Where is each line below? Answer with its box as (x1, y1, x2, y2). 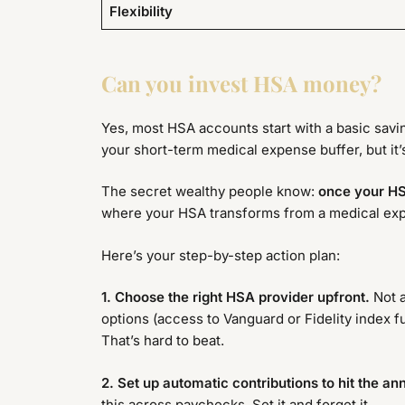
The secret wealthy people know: (101, 183, 318, 201)
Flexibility (108, 3, 173, 21)
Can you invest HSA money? (101, 69, 381, 99)
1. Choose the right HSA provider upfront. (101, 288, 370, 306)
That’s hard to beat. (101, 332, 224, 350)
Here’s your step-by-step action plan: (101, 246, 340, 264)
